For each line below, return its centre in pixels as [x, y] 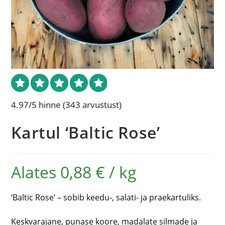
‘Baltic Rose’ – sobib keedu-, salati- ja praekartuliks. [106, 198]
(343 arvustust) [92, 105]
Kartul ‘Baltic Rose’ [86, 133]
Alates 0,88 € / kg [74, 172]
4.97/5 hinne [36, 105]
